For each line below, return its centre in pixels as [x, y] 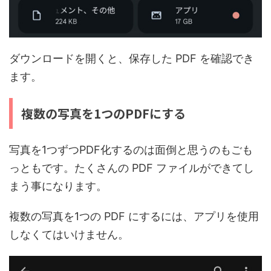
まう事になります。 [58, 186]
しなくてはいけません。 [69, 234]
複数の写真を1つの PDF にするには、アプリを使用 [134, 216]
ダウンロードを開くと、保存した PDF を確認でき [132, 58]
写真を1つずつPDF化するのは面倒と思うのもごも [131, 149]
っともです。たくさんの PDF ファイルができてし [132, 168]
